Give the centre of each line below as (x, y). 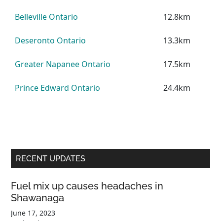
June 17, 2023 (33, 213)
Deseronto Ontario (51, 40)
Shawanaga (38, 198)
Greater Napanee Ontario (63, 64)
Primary (33, 156)
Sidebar (34, 171)
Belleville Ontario (47, 17)
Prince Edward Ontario (58, 88)
